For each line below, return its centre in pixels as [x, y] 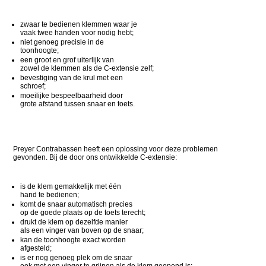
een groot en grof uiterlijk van [67, 60]
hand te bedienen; [50, 195]
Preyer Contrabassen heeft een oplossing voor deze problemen [116, 149]
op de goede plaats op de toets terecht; [83, 213]
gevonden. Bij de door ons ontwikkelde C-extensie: [95, 158]
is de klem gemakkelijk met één [71, 187]
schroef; [33, 86]
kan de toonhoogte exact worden [73, 240]
